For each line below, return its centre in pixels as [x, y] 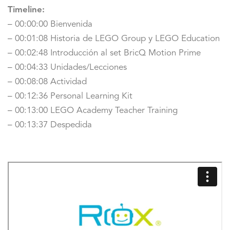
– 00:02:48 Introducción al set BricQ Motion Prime [104, 53]
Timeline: [26, 10]
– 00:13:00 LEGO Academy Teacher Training [93, 111]
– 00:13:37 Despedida [50, 125]
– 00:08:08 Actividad [47, 82]
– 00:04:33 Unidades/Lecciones [67, 68]
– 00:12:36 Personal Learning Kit [70, 97]
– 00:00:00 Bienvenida [50, 25]
